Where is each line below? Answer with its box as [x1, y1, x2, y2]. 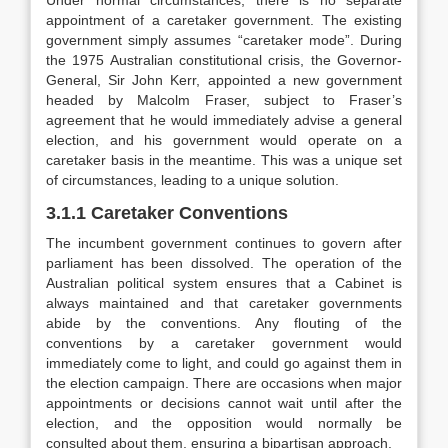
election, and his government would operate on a [46, 132, 402, 148]
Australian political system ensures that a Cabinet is [46, 275, 402, 291]
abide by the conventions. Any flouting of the [46, 315, 402, 331]
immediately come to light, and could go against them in [46, 355, 402, 371]
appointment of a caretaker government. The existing [46, 12, 402, 28]
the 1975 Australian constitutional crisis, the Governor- [46, 52, 402, 68]
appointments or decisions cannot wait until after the [46, 395, 402, 411]
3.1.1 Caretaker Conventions [46, 203, 288, 223]
